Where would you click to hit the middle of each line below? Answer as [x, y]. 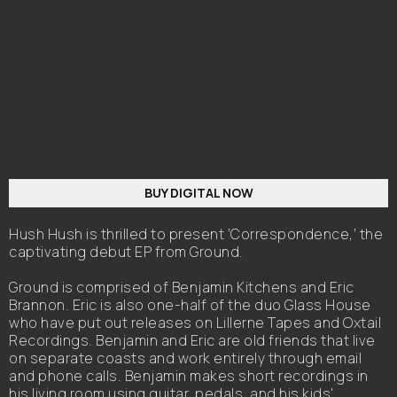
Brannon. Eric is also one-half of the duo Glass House [190, 305]
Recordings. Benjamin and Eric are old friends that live [192, 340]
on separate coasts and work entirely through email [185, 358]
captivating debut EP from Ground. [126, 252]
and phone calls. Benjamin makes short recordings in [189, 376]
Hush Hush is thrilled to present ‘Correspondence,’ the [196, 234]
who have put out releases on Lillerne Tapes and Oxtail [195, 323]
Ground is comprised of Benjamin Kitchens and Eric [182, 287]
